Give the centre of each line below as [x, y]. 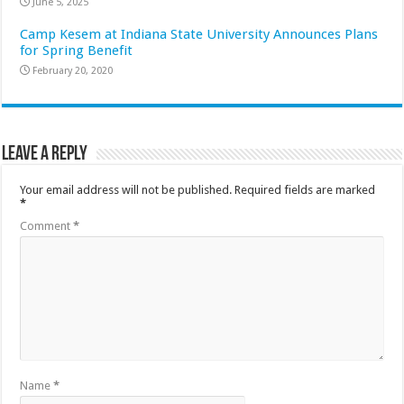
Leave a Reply [45, 154]
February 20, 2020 [73, 70]
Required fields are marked [305, 189]
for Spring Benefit [77, 50]
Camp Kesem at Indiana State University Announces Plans [199, 34]
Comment [47, 225]
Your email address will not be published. [126, 189]
